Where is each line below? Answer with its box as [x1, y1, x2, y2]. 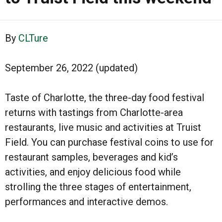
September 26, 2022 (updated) [5, 62, 138, 74]
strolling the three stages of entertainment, [5, 181, 191, 193]
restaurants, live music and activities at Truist [5, 121, 201, 134]
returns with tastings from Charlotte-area [5, 107, 183, 119]
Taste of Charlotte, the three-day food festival [5, 92, 204, 104]
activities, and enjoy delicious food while [5, 166, 181, 178]
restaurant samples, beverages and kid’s [5, 151, 178, 164]
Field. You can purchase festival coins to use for [5, 136, 214, 149]
